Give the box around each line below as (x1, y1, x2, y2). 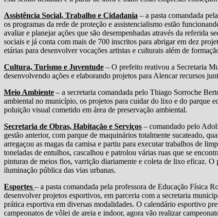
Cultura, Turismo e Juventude (4, 62, 104, 71)
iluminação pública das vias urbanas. (4, 165, 116, 174)
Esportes (4, 182, 35, 191)
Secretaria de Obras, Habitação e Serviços (4, 122, 142, 130)
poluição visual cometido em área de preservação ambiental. (4, 105, 187, 114)
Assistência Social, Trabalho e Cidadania (4, 11, 138, 19)
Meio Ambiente (4, 88, 54, 96)
